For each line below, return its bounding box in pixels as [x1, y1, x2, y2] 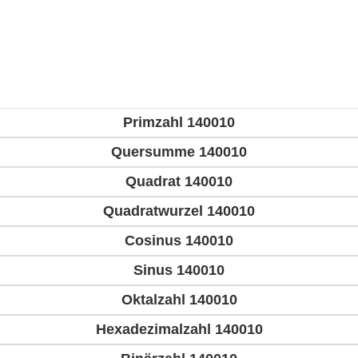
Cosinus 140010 [125, 233, 233, 249]
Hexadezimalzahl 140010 [95, 321, 263, 338]
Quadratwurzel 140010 [103, 203, 255, 220]
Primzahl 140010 [123, 114, 235, 131]
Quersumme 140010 [111, 144, 247, 161]
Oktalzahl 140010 [121, 292, 237, 308]
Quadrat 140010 [125, 173, 233, 190]
